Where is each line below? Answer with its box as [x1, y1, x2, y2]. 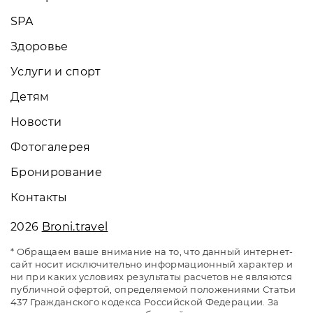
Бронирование [10, 165, 102, 179]
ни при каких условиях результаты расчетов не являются [10, 270, 292, 282]
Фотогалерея [10, 140, 91, 154]
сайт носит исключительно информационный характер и [10, 258, 293, 270]
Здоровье [10, 39, 68, 53]
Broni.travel [41, 219, 108, 233]
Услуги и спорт [10, 64, 101, 78]
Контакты [10, 190, 68, 204]
